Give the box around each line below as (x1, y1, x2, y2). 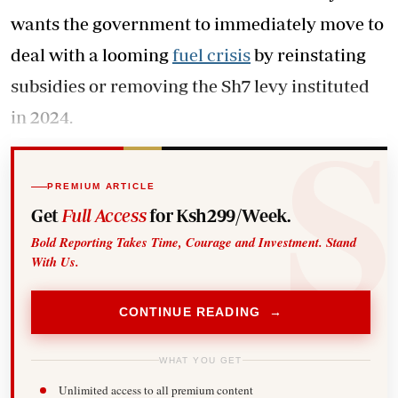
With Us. (31, 251, 80, 271)
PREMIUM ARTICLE (47, 181, 155, 192)
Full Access (61, 204, 147, 226)
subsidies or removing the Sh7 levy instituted (11, 76, 370, 96)
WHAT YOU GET (159, 354, 243, 365)
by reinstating (251, 44, 366, 65)
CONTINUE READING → (118, 305, 283, 320)
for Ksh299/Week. (146, 204, 291, 226)
